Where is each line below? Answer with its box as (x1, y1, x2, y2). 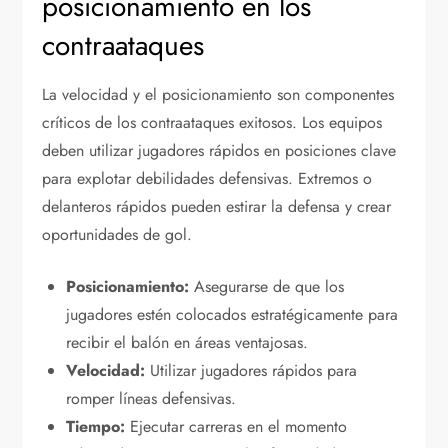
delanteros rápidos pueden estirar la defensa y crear (42, 194, 392, 218)
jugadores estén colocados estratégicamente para (66, 302, 399, 326)
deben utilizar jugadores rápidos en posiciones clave (42, 138, 397, 162)
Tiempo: (66, 414, 126, 438)
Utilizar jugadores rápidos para (145, 358, 358, 382)
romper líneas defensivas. (66, 386, 237, 410)
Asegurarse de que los (189, 274, 345, 298)
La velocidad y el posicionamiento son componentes (42, 82, 395, 106)
